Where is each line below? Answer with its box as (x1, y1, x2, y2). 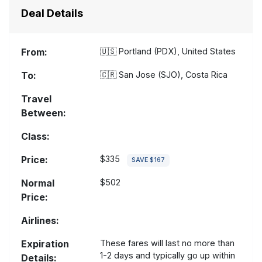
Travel (21, 93, 51, 105)
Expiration (21, 238, 69, 250)
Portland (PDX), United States (116, 46, 236, 57)
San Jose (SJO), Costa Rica (116, 70, 228, 80)
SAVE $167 (132, 156, 166, 164)
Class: (21, 130, 50, 143)
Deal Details (21, 7, 83, 20)
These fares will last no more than (100, 238, 235, 249)
